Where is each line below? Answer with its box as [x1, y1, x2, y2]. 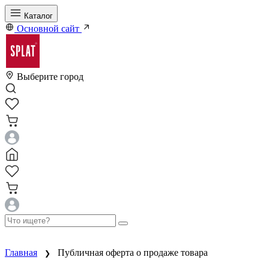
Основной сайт [17, 23, 79, 34]
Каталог [24, 11, 53, 20]
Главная [5, 247, 37, 258]
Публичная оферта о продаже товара [58, 247, 208, 258]
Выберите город [17, 71, 83, 82]
